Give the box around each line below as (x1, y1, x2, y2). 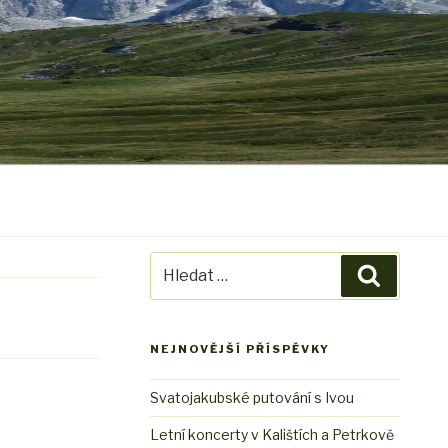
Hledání (381, 265, 444, 285)
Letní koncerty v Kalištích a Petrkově (150, 426, 395, 444)
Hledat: (150, 254, 204, 271)
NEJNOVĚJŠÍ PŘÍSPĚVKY (150, 342, 331, 357)
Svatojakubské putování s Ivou (150, 389, 355, 407)
